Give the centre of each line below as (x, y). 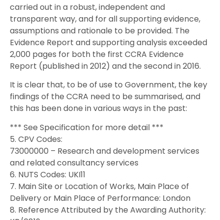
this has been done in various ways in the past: (98, 109)
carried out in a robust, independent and (87, 7)
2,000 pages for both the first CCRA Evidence (97, 54)
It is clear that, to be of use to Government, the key (109, 85)
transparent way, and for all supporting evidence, (105, 19)
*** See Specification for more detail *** (87, 127)
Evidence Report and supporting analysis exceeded (109, 42)
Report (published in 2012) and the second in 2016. (105, 66)
